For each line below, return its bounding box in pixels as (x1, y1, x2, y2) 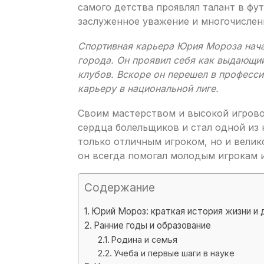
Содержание (84, 180, 155, 194)
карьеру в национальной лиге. (78, 82, 219, 94)
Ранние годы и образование (94, 219, 212, 231)
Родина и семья (111, 234, 177, 245)
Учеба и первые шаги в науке (113, 247, 235, 258)
